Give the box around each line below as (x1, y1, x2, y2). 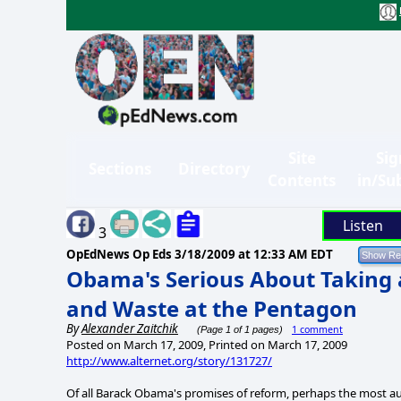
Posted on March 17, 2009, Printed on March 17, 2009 (66, 336, 347, 353)
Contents (268, 169, 336, 191)
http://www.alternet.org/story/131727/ (66, 352, 272, 369)
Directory (178, 158, 251, 180)
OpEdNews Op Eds (66, 245, 175, 262)
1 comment (292, 322, 343, 336)
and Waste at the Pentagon (66, 293, 357, 323)
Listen (342, 215, 383, 235)
